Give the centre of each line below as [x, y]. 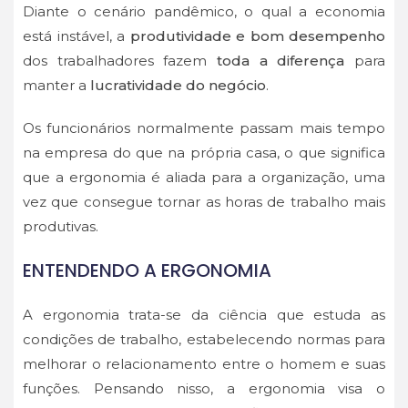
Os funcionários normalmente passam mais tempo [204, 128]
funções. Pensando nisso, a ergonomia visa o [204, 389]
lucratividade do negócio [178, 86]
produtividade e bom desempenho [257, 36]
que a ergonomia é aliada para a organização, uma [204, 178]
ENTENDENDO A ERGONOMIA [147, 271]
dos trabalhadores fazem [120, 61]
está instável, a [76, 36]
